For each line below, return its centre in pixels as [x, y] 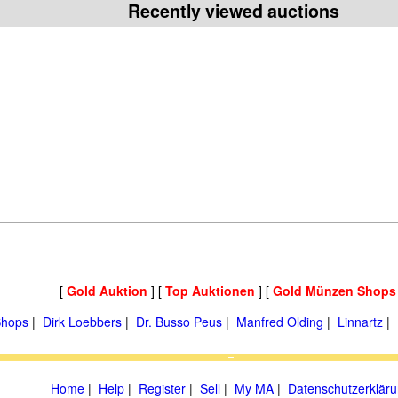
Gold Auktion [107, 291]
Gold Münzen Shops [334, 291]
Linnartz [360, 322]
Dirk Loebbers [82, 322]
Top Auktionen [210, 291]
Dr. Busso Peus [179, 322]
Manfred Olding [280, 322]
